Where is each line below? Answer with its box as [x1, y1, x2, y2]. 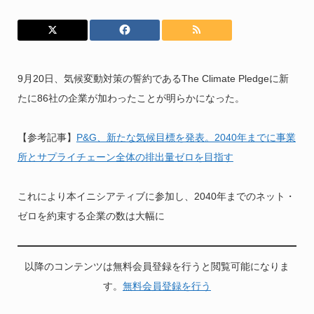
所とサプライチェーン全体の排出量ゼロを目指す [17, 151, 233, 163]
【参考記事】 [17, 132, 76, 143]
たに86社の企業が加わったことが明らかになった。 [17, 93, 245, 104]
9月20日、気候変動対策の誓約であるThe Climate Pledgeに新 [17, 73, 289, 84]
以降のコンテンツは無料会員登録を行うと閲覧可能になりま [25, 261, 289, 272]
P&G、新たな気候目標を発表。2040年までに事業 [76, 132, 296, 143]
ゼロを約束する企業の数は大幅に [17, 210, 165, 221]
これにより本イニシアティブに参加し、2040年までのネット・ [17, 191, 295, 202]
